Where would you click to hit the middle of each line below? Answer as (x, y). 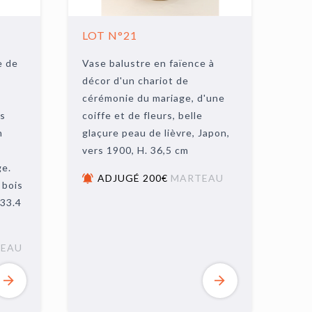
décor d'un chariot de (136, 80)
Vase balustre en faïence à (149, 63)
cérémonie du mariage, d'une (154, 98)
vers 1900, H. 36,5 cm (136, 150)
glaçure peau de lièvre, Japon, (156, 133)
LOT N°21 (110, 35)
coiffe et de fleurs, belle (143, 115)
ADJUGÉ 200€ (134, 178)
